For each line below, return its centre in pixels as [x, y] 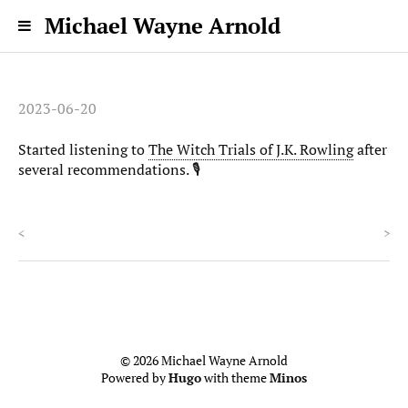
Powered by [135, 377]
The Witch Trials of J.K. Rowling [251, 150]
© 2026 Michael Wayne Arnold [204, 360]
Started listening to [83, 150]
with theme [235, 377]
